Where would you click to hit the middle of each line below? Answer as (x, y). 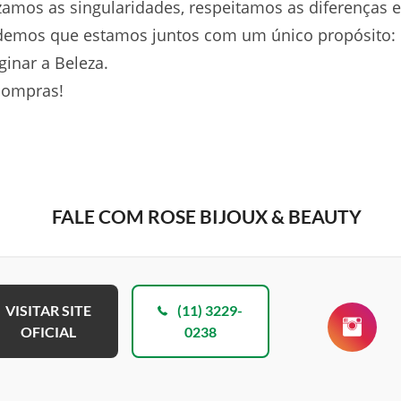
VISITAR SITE (49, 310)
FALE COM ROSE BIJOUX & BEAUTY (207, 216)
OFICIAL (49, 332)
